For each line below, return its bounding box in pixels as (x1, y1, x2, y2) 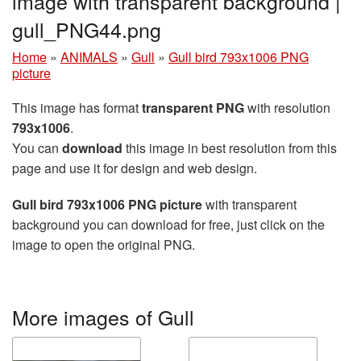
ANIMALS (60, 47, 118, 66)
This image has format (12, 98, 142, 117)
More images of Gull (12, 301, 194, 331)
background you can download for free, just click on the (12, 214, 325, 234)
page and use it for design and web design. (12, 158, 257, 177)
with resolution (244, 98, 330, 117)
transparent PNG (142, 98, 244, 117)
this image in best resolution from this (122, 138, 337, 157)
